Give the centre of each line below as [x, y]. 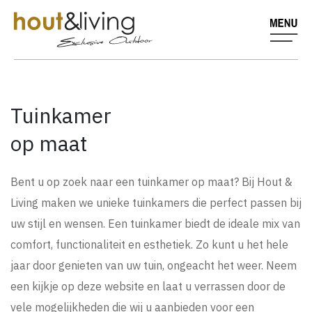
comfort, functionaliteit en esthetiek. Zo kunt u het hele [149, 244]
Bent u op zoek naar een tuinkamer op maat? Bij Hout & [151, 182]
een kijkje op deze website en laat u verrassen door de [148, 286]
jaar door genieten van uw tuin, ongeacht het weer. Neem [154, 265]
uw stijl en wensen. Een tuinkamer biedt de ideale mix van [155, 224]
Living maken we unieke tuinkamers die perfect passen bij [156, 203]
